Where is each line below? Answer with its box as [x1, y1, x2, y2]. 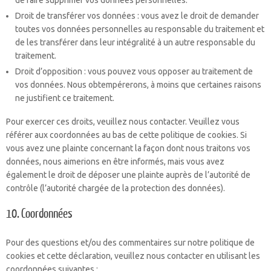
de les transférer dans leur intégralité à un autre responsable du [15, 38, 255, 47]
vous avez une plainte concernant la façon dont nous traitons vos [6, 143, 250, 153]
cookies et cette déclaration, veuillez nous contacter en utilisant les [6, 251, 260, 261]
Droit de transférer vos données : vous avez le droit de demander [15, 11, 259, 21]
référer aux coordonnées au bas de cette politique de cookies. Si [6, 130, 247, 140]
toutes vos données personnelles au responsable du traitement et [15, 24, 264, 34]
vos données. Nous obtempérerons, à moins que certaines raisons [15, 80, 261, 90]
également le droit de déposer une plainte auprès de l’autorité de [6, 170, 250, 180]
